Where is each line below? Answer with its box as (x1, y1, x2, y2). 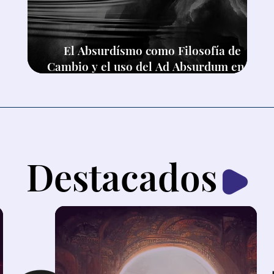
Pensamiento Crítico (97, 73, 209, 90)
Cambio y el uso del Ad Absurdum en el (47, 57, 258, 74)
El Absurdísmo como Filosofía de (64, 42, 242, 58)
